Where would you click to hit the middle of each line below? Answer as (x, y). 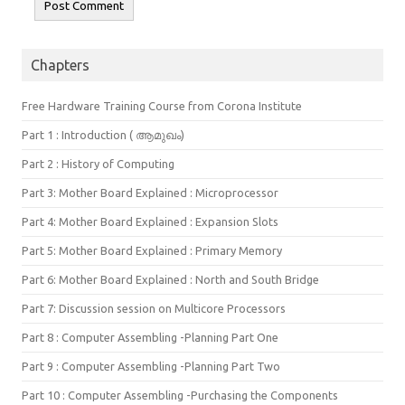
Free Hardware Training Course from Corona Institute (162, 106)
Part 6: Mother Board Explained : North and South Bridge (170, 280)
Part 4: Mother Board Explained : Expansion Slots (150, 222)
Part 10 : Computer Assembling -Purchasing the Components (180, 396)
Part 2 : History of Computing (98, 164)
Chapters (60, 66)
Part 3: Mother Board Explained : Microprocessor (150, 193)
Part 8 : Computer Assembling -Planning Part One (150, 338)
